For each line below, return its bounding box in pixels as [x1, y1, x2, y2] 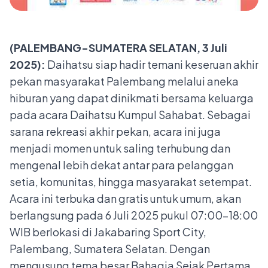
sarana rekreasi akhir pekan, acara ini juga [10, 124, 221, 138]
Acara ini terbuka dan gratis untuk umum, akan [10, 191, 241, 205]
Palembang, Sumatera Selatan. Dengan [10, 242, 210, 255]
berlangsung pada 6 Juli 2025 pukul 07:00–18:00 [10, 208, 258, 222]
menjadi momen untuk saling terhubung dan [10, 141, 230, 155]
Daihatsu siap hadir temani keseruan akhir [47, 57, 258, 71]
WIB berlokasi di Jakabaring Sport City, [10, 225, 206, 239]
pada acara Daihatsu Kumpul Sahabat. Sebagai [10, 108, 251, 121]
